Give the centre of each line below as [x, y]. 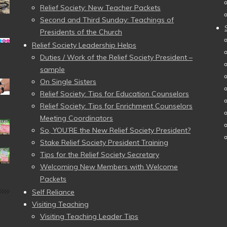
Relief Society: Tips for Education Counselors [115, 94]
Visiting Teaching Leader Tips [89, 216]
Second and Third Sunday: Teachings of [107, 20]
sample [52, 69]
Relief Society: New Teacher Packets [100, 8]
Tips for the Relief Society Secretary [100, 155]
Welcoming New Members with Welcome [109, 167]
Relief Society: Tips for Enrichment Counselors [116, 106]
